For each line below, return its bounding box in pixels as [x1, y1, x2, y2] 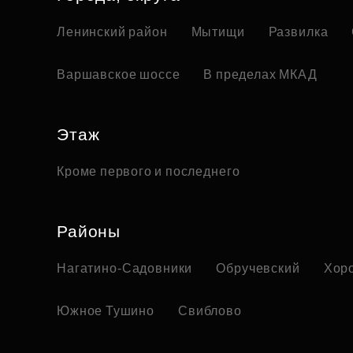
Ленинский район [57, 25, 168, 39]
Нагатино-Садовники [57, 262, 193, 276]
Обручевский [216, 262, 300, 276]
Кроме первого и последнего [57, 165, 240, 179]
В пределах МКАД [203, 68, 318, 82]
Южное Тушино [57, 304, 154, 318]
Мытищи [191, 25, 245, 39]
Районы [57, 222, 121, 241]
